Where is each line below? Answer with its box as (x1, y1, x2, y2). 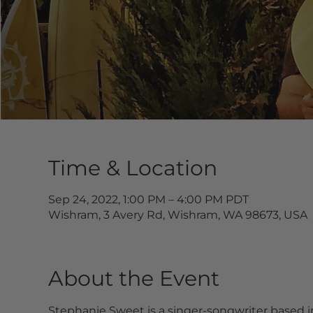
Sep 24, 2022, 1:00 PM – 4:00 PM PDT (48, 193, 249, 206)
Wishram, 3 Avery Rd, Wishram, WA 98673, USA (48, 208, 307, 221)
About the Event (48, 265, 219, 291)
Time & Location (48, 155, 217, 181)
